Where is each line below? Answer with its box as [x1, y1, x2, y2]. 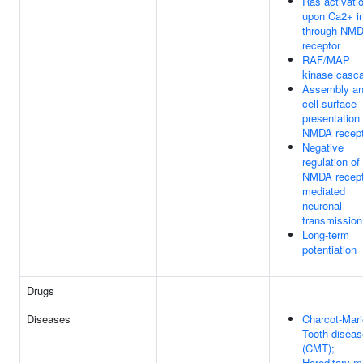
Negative [302, 139, 344, 155]
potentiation [302, 241, 357, 257]
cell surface [302, 96, 357, 111]
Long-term [302, 227, 349, 242]
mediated [302, 183, 345, 199]
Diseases [27, 311, 70, 327]
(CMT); [302, 340, 335, 356]
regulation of [302, 154, 360, 169]
